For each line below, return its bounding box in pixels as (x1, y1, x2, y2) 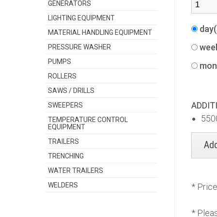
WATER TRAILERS (48, 167, 104, 174)
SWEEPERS (48, 101, 83, 109)
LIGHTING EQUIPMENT (48, 14, 115, 22)
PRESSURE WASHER (48, 43, 111, 51)
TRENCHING (48, 152, 84, 160)
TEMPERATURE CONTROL (48, 116, 128, 124)
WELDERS (48, 181, 78, 189)
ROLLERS (48, 72, 77, 80)
